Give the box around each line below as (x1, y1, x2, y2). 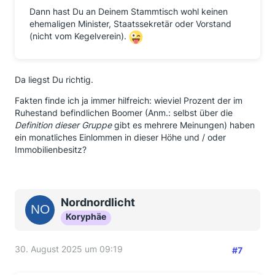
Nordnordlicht (61, 196, 135, 209)
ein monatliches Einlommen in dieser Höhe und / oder (15, 132, 226, 142)
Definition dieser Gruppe (15, 120, 112, 130)
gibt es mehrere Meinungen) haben (112, 120, 255, 130)
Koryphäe (66, 211, 106, 222)
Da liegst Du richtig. (15, 74, 93, 85)
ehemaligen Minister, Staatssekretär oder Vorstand (29, 18, 231, 29)
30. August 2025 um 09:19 (15, 244, 123, 254)
